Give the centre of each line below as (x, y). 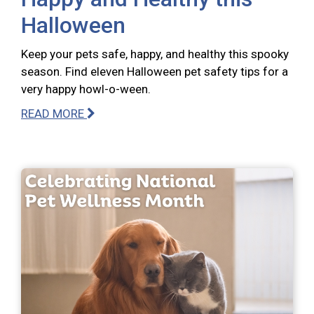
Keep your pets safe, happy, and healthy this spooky (155, 54)
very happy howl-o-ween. (86, 89)
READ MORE (54, 113)
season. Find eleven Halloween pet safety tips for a (155, 71)
